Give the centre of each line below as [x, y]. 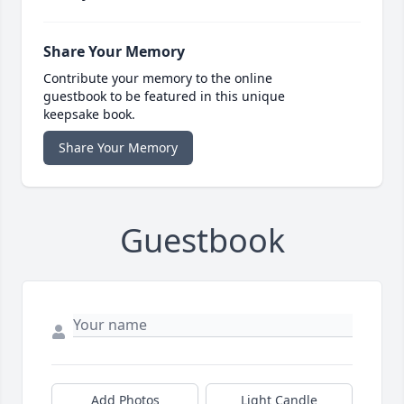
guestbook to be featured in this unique [164, 96]
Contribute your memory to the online [158, 78]
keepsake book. [89, 115]
